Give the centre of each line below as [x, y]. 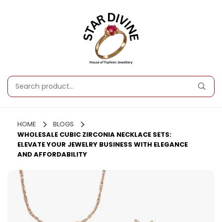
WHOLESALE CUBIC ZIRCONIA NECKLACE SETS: [94, 134]
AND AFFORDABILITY [52, 154]
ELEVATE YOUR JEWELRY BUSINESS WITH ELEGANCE [103, 144]
